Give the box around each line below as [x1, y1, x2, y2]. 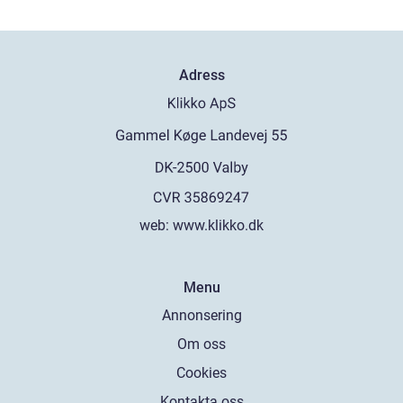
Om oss [177, 336, 226, 354]
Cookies [176, 364, 227, 382]
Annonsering [161, 307, 242, 325]
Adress [178, 67, 225, 85]
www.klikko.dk [173, 217, 264, 235]
